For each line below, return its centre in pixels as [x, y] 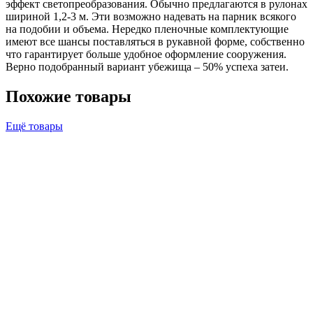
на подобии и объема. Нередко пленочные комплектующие [147, 29]
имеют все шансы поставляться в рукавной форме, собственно [155, 41]
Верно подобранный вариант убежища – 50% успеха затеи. [147, 66]
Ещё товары [34, 126]
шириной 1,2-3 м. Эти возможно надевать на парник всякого [151, 16]
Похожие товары [68, 96]
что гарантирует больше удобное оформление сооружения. [146, 54]
